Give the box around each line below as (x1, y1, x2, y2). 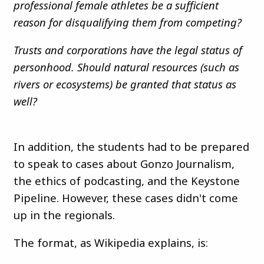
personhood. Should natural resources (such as (14, 60, 239, 75)
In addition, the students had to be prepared (14, 138, 249, 154)
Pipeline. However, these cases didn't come (14, 190, 238, 205)
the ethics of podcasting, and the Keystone (14, 173, 240, 188)
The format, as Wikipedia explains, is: (14, 235, 208, 250)
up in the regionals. (14, 207, 115, 222)
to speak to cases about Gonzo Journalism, (14, 156, 235, 171)
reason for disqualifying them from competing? (14, 14, 245, 29)
